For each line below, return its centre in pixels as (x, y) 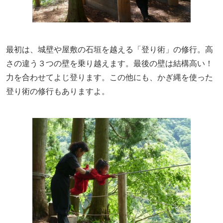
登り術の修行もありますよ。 (58, 91)
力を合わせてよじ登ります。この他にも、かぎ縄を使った (110, 77)
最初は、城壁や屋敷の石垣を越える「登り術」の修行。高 (110, 49)
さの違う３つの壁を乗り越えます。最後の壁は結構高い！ (110, 63)
